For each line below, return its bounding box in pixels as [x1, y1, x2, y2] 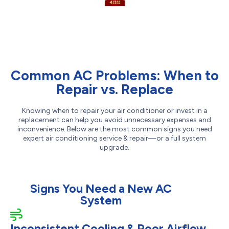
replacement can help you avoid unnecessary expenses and [18, 116, 211, 125]
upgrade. [100, 143, 129, 152]
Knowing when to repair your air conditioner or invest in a [21, 106, 208, 116]
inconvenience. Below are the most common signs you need [17, 125, 212, 134]
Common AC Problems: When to [10, 67, 219, 84]
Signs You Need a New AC [30, 181, 172, 196]
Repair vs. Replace [56, 81, 173, 98]
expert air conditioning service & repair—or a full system [23, 134, 206, 143]
